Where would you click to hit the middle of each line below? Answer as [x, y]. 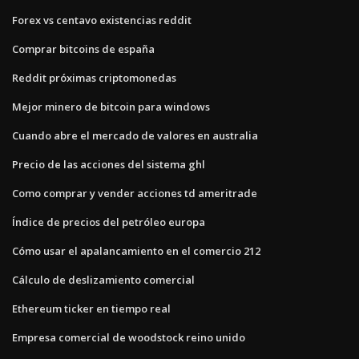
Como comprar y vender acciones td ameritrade [135, 193]
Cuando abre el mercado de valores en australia [135, 135]
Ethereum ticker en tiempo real [91, 308]
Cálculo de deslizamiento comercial [103, 279]
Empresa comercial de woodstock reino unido [129, 337]
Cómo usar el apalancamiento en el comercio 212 [136, 250]
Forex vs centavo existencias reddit [102, 20]
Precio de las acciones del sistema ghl [109, 164]
